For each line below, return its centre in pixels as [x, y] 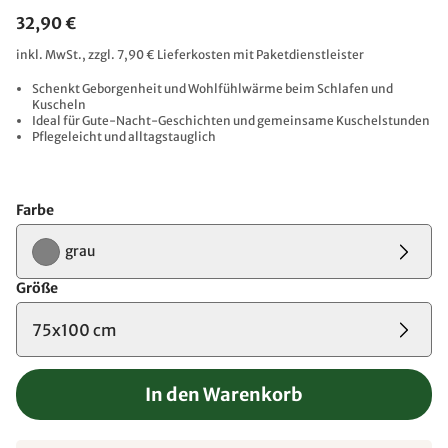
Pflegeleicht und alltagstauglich [124, 136]
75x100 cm [74, 329]
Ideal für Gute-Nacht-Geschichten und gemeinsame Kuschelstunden [231, 120]
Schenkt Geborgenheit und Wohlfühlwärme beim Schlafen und [212, 88]
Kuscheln [59, 104]
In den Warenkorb [224, 394]
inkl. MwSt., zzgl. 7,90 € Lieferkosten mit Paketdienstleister [190, 54]
